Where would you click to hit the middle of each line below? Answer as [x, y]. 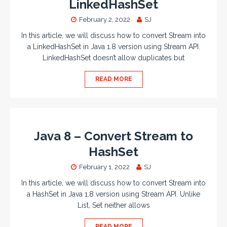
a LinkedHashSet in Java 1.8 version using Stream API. [113, 47]
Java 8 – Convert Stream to [113, 136]
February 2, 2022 [104, 20]
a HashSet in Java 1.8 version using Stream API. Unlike [113, 194]
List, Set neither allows [113, 205]
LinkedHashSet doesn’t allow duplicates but [113, 58]
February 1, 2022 [104, 167]
